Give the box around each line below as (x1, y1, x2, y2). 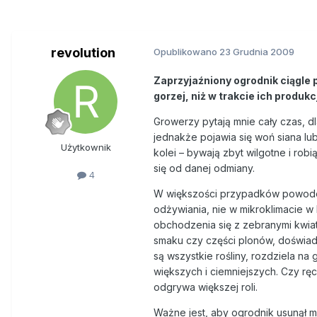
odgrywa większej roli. (154, 280, 258, 293)
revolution (50, 45, 115, 60)
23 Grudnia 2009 (219, 45, 294, 57)
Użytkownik (60, 141, 111, 153)
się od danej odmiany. (154, 161, 255, 174)
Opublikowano (154, 45, 219, 57)
